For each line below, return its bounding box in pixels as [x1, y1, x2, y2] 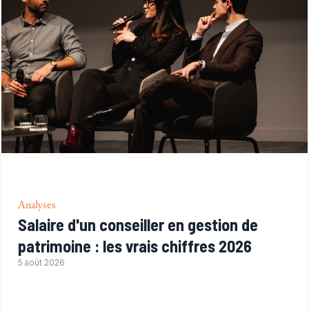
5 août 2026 [18, 257, 65, 268]
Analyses [18, 200, 56, 211]
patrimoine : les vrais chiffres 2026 [18, 236, 252, 256]
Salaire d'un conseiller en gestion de [18, 215, 258, 235]
